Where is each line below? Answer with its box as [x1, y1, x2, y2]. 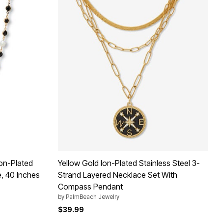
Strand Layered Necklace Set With [58, 169, 177, 180]
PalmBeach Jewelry [66, 192, 119, 200]
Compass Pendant [58, 181, 123, 192]
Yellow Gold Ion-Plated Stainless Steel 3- [58, 158, 200, 168]
